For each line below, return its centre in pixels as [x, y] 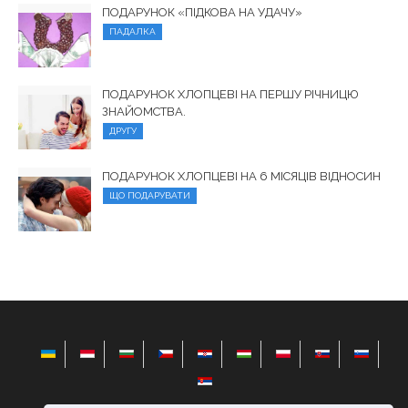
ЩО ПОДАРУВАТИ [150, 196]
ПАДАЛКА [133, 32]
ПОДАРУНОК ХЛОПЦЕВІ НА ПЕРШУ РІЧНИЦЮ [230, 95]
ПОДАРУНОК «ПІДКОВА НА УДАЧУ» [202, 13]
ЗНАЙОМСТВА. [144, 112]
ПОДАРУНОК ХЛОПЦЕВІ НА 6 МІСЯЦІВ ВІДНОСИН [241, 177]
